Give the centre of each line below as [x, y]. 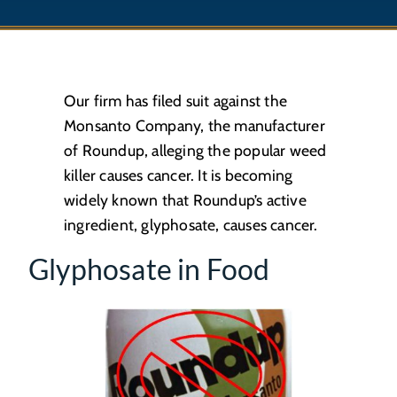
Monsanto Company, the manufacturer [195, 125]
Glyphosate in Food [149, 269]
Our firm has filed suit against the [175, 100]
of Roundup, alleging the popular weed [195, 150]
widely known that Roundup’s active [185, 199]
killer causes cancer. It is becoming [179, 175]
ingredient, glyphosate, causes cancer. [191, 224]
